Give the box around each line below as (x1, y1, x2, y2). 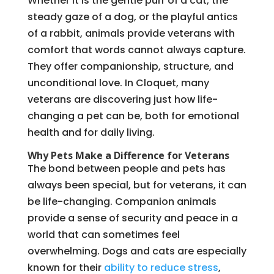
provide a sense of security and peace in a (27, 210, 238, 225)
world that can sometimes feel (27, 227, 180, 242)
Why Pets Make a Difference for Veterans (27, 148, 229, 162)
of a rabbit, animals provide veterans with (27, 26, 235, 40)
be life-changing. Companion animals (27, 194, 217, 209)
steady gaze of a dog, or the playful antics (27, 9, 238, 24)
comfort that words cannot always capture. (27, 42, 246, 57)
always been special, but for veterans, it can (27, 177, 246, 192)
